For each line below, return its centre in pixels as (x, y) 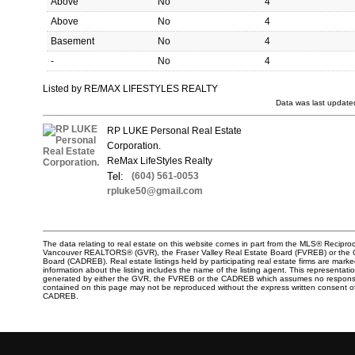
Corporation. (134, 146)
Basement (73, 42)
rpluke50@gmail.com (155, 191)
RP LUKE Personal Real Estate (174, 131)
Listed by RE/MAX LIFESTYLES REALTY (130, 89)
